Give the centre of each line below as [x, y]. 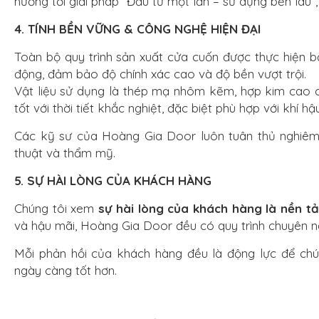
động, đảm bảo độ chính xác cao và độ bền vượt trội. [160, 74]
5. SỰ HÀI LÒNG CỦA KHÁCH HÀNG [113, 181]
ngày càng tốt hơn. [66, 270]
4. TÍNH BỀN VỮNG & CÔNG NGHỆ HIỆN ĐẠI [137, 29]
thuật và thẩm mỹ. [65, 153]
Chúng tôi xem [57, 208]
